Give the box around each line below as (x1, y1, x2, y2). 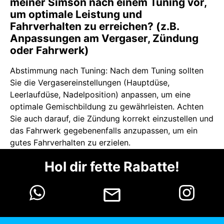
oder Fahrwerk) (10, 44, 89, 57)
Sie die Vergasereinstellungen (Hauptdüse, (10, 77, 169, 88)
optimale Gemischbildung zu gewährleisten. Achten (10, 101, 203, 112)
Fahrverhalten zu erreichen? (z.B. (10, 20, 179, 33)
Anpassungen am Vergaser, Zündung (10, 32, 198, 45)
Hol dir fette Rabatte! (44, 158, 179, 175)
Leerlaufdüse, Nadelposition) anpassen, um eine (10, 89, 190, 100)
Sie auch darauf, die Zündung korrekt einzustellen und (10, 113, 213, 124)
